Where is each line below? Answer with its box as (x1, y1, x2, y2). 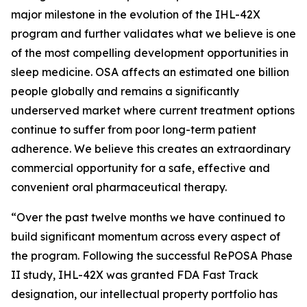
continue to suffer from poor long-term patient (11, 123, 256, 136)
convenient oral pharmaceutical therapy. (11, 180, 227, 194)
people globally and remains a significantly (11, 84, 239, 98)
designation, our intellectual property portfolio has (11, 287, 278, 301)
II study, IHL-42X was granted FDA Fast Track (11, 268, 258, 282)
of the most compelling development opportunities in (11, 46, 288, 60)
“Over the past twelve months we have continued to (11, 210, 285, 224)
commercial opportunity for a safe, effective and (11, 161, 270, 175)
